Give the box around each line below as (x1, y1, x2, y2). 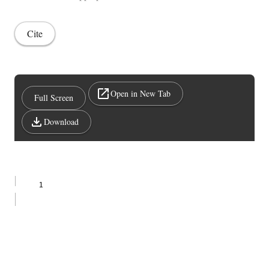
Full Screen (34, 92, 73, 103)
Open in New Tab (110, 88, 171, 99)
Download (44, 116, 79, 127)
